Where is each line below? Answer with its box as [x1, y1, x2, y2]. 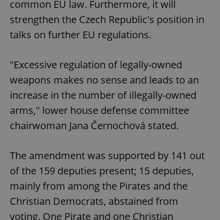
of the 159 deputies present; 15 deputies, [10, 164, 194, 178]
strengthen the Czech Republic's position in [10, 13, 204, 27]
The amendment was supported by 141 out [10, 149, 205, 163]
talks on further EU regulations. [10, 28, 151, 42]
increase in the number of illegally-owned [10, 88, 196, 102]
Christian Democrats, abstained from [10, 194, 178, 208]
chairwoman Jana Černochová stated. [10, 119, 179, 133]
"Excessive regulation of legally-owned [10, 58, 182, 72]
